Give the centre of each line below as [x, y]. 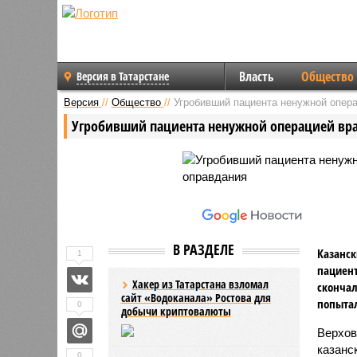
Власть [256, 76]
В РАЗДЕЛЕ [204, 249]
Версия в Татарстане [123, 76]
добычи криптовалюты [176, 311]
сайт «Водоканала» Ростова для [196, 297]
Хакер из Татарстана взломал [200, 284]
